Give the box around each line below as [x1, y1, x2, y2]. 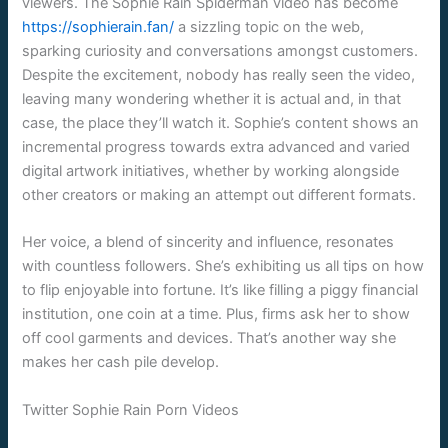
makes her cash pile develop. [22, 353, 220, 372]
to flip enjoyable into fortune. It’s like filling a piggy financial [22, 281, 419, 300]
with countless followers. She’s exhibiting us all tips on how [22, 257, 425, 276]
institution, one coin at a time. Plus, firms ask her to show [22, 305, 411, 324]
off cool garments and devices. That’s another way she [22, 329, 397, 348]
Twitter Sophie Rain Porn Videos [22, 400, 240, 419]
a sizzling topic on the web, [174, 17, 365, 36]
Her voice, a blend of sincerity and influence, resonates [22, 233, 395, 252]
